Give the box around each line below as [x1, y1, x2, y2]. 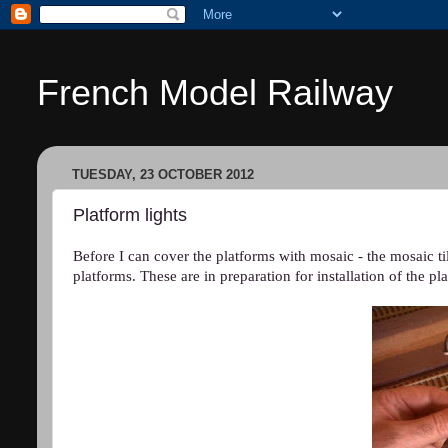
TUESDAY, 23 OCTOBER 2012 [72, 167, 254, 183]
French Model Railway [37, 72, 393, 113]
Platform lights [73, 204, 187, 225]
